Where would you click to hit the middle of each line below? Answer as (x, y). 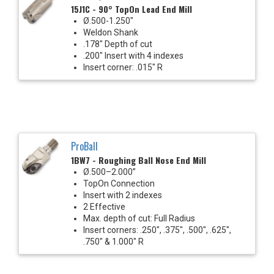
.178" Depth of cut (118, 44)
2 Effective (104, 206)
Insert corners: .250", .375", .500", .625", (157, 230)
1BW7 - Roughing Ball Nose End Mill (139, 160)
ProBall (84, 146)
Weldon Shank (111, 32)
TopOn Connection (119, 183)
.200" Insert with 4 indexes (133, 55)
